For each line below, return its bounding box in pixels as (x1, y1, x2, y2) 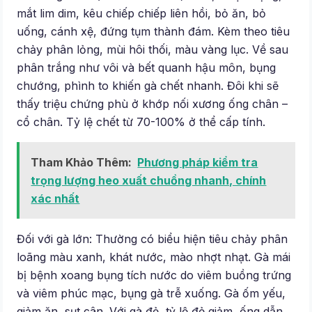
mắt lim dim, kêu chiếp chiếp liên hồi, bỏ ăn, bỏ (17, 6, 267, 21)
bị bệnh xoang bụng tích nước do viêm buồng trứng (17, 268, 292, 283)
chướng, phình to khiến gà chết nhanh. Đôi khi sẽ (17, 79, 279, 93)
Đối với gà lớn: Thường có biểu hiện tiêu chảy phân (17, 232, 288, 247)
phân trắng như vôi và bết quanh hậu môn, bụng (17, 61, 276, 75)
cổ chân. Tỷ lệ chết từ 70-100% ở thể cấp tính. (17, 115, 266, 130)
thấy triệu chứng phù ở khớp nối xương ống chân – (17, 97, 288, 111)
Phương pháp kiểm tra (137, 155, 258, 170)
